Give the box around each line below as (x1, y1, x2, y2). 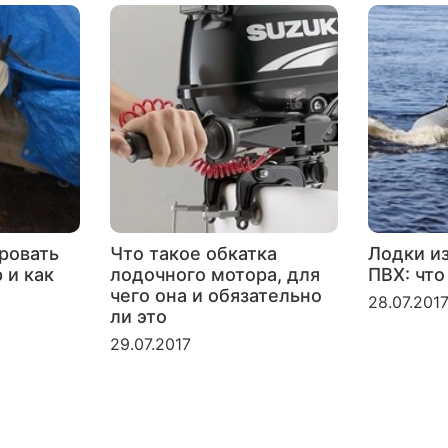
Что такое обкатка (109, 243, 277, 265)
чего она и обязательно (109, 285, 322, 307)
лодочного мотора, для (109, 264, 320, 286)
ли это (109, 306, 167, 328)
